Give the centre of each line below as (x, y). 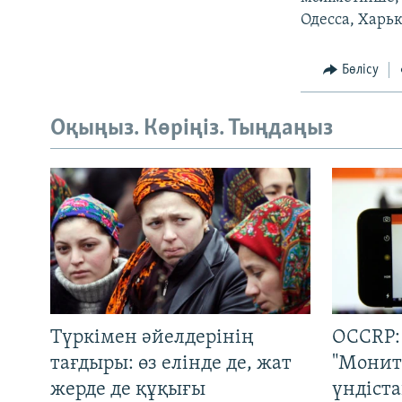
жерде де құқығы (128, 389)
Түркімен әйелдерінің (152, 337)
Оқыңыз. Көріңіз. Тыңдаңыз (192, 129)
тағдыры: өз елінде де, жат (171, 363)
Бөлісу (360, 70)
